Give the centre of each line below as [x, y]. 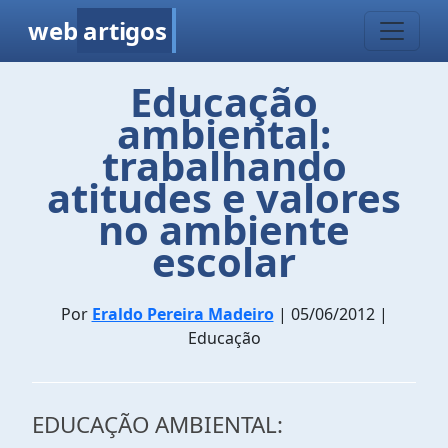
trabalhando [224, 165]
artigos [125, 30]
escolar [224, 261]
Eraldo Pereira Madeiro [182, 314]
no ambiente [224, 229]
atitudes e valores [224, 197]
